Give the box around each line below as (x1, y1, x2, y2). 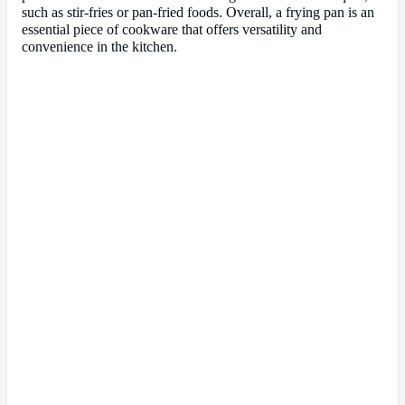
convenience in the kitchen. (22, 38, 177, 55)
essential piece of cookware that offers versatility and (22, 21, 322, 38)
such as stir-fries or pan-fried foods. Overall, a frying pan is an (22, 4, 374, 21)
